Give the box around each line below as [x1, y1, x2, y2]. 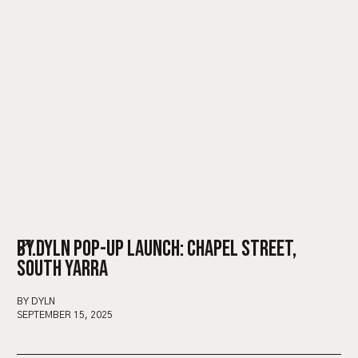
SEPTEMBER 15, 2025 [17, 309, 113, 320]
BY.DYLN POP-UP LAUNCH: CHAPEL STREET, [17, 235, 296, 262]
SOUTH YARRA [17, 255, 108, 282]
